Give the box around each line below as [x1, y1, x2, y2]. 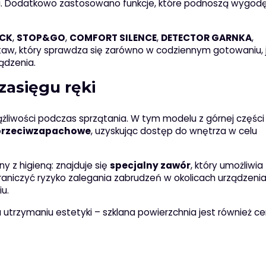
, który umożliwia [190, 159, 263, 172]
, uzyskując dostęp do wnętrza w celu [90, 125, 257, 138]
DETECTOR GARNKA [160, 31, 252, 45]
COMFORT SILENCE [69, 31, 157, 45]
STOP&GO [16, 31, 65, 45]
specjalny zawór [109, 159, 191, 172]
